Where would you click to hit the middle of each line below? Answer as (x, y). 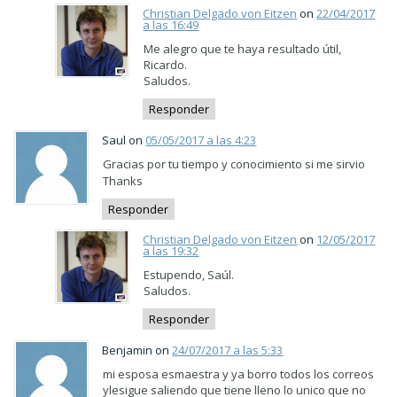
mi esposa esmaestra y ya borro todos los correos (239, 374)
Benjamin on (137, 350)
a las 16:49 (171, 25)
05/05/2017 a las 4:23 (201, 140)
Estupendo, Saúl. (189, 275)
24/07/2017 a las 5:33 (228, 350)
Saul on (124, 140)
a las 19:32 (171, 251)
